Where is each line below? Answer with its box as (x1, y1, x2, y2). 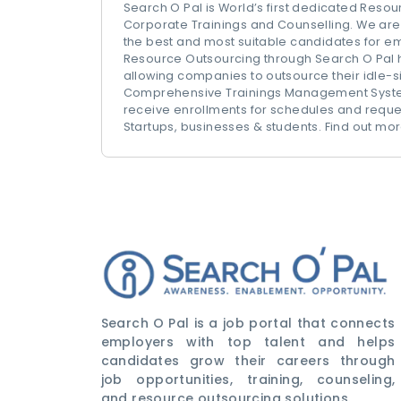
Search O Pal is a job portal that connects (100, 314, 396, 333)
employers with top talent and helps (100, 333, 396, 352)
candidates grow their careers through (100, 352, 396, 371)
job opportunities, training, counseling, (100, 371, 396, 389)
